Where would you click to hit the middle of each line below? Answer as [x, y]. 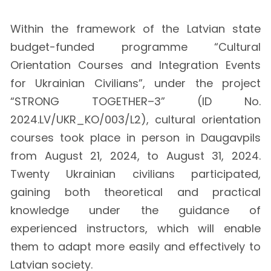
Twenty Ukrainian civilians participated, [135, 174]
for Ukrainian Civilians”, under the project [135, 83]
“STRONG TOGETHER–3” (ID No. [135, 101]
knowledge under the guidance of [135, 210]
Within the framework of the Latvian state [135, 28]
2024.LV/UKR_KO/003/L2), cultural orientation [135, 119]
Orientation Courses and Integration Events [135, 65]
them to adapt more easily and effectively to [135, 246]
